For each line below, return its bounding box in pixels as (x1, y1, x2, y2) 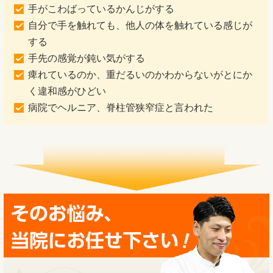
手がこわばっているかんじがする (28, 4, 174, 15)
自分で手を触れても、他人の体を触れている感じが (28, 20, 252, 31)
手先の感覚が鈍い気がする (28, 53, 145, 64)
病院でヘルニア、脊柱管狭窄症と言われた (28, 102, 213, 113)
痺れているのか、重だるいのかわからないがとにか (28, 69, 252, 80)
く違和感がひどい (28, 86, 106, 97)
